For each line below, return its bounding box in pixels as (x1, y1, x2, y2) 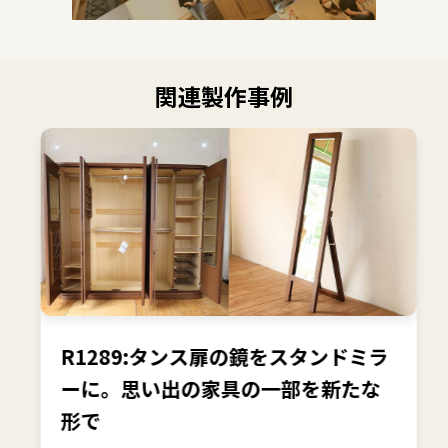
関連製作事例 (155, 78, 293, 113)
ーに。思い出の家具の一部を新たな (55, 373, 376, 403)
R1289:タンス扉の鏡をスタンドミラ (55, 341, 384, 371)
